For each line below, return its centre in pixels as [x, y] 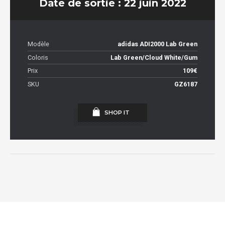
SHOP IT [117, 112]
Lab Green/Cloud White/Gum [154, 57]
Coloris [38, 57]
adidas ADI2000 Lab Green [157, 44]
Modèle [38, 44]
